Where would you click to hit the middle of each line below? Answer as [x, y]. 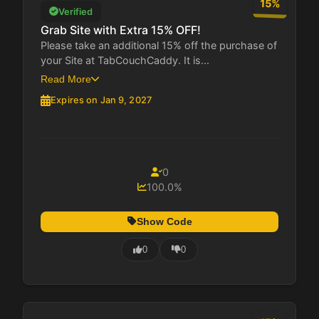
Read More [66, 79]
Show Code [164, 222]
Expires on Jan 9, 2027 [101, 100]
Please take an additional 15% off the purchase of [159, 46]
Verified [75, 11]
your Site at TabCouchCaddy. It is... [125, 61]
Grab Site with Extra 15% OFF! [121, 30]
